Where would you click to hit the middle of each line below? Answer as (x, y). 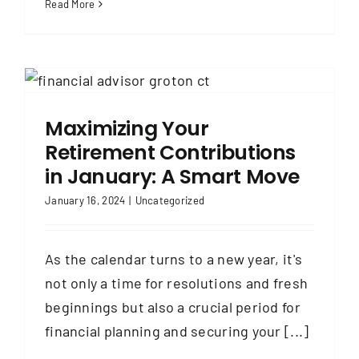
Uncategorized (170, 200)
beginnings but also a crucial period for (173, 307)
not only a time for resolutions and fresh (177, 282)
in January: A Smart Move (172, 176)
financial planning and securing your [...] (177, 331)
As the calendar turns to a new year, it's (174, 258)
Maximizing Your (127, 128)
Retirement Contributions (170, 152)
